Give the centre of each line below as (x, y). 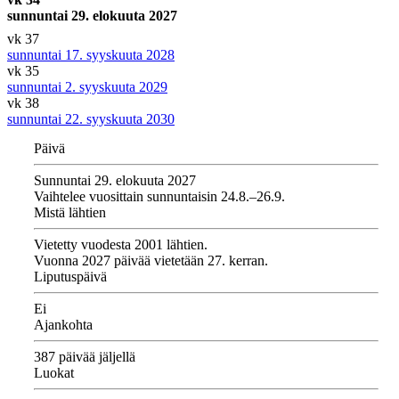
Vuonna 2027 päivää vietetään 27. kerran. (151, 261)
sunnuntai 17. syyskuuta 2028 (91, 55)
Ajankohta (63, 325)
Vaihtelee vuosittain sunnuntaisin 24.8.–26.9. (159, 197)
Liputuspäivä (70, 277)
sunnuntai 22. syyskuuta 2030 (91, 119)
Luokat (54, 373)
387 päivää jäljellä (85, 357)
